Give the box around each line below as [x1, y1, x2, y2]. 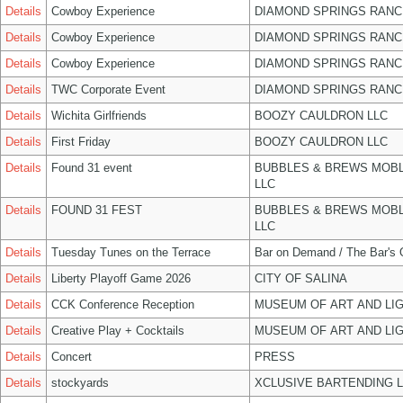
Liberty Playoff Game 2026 [51, 272, 191, 285]
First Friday [51, 135, 111, 148]
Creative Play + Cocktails [51, 324, 184, 337]
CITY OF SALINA [255, 272, 347, 285]
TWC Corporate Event [51, 83, 166, 96]
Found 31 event [51, 161, 132, 175]
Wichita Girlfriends [51, 109, 147, 122]
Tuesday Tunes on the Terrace [51, 246, 210, 259]
